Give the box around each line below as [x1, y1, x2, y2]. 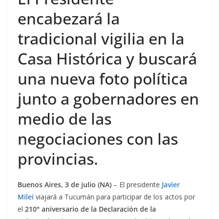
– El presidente [113, 180, 162, 190]
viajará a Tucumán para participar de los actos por [36, 192, 195, 202]
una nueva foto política [18, 68, 188, 89]
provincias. [18, 148, 98, 170]
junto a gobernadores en [18, 88, 199, 109]
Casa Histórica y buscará [18, 48, 197, 69]
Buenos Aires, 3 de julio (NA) [18, 180, 113, 190]
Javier [162, 180, 180, 190]
